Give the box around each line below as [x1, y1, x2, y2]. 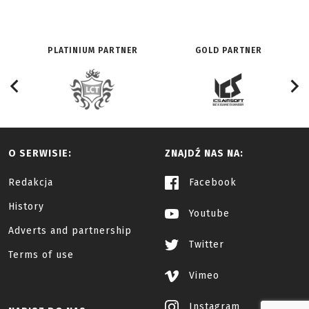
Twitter [186, 239, 224, 250]
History [8, 201, 44, 212]
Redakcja [8, 177, 53, 188]
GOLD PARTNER [195, 46, 262, 55]
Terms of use [8, 249, 74, 261]
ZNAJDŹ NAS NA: [165, 148, 243, 159]
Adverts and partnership [8, 225, 132, 237]
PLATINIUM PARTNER [47, 46, 138, 55]
